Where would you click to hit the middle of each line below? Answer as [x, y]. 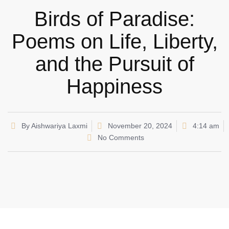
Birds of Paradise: [114, 19]
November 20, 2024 [140, 126]
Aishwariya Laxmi [59, 126]
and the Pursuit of [114, 64]
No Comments [121, 138]
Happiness [114, 87]
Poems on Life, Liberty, [114, 42]
